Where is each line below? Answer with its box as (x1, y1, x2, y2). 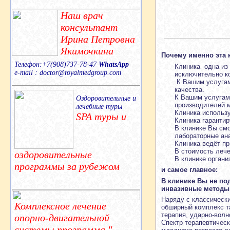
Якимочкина (61, 45, 113, 56)
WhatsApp (99, 60, 129, 68)
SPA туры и (76, 110, 126, 122)
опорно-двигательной (14, 212, 109, 223)
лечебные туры (76, 102, 122, 110)
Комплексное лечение (14, 200, 106, 212)
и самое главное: (161, 166, 218, 174)
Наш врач (61, 9, 103, 21)
